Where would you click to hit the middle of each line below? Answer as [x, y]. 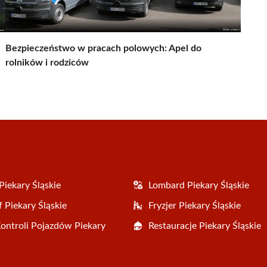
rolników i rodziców [47, 62]
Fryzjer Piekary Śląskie [195, 205]
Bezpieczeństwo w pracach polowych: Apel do [103, 48]
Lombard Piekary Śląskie [199, 185]
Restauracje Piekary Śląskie [205, 226]
